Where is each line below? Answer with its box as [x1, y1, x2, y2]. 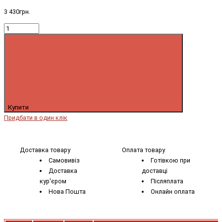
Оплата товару [122, 146, 165, 154]
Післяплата [150, 177, 183, 185]
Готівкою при [150, 157, 190, 165]
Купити [8, 103, 30, 111]
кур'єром [40, 177, 66, 185]
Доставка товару [20, 146, 70, 154]
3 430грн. [4, 8, 30, 16]
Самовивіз [48, 157, 80, 165]
